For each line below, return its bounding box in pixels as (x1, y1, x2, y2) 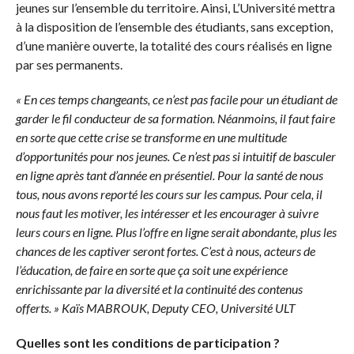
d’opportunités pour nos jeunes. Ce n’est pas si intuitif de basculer (15, 148, 336, 164)
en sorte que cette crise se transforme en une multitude (15, 129, 287, 145)
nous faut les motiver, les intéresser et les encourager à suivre (15, 205, 318, 220)
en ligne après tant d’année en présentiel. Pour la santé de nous (15, 167, 323, 183)
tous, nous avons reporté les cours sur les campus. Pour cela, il (15, 186, 322, 201)
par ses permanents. (15, 56, 122, 72)
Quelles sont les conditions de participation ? (15, 334, 280, 350)
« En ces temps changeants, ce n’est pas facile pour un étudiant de (15, 91, 337, 107)
